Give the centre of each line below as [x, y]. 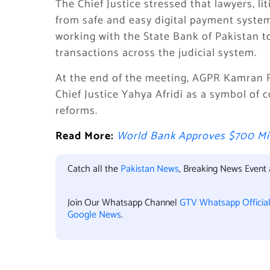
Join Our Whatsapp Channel [124, 203]
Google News [94, 215]
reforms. [77, 111]
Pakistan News [150, 169]
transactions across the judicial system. [156, 53]
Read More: [86, 136]
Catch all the [94, 169]
